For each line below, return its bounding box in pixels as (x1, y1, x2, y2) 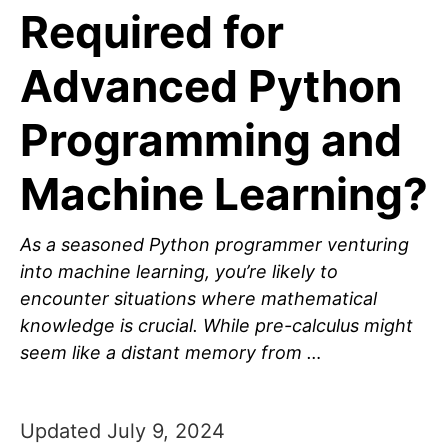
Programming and (20, 113, 402, 168)
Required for (20, 5, 284, 60)
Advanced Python (20, 59, 402, 114)
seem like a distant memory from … (20, 342, 322, 364)
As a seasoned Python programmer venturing (20, 234, 409, 256)
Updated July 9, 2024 (20, 419, 225, 444)
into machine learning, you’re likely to (20, 261, 338, 283)
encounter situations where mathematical (20, 288, 377, 310)
